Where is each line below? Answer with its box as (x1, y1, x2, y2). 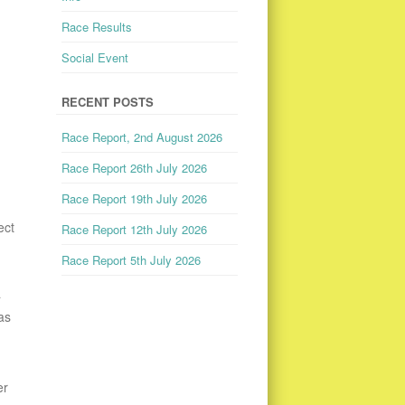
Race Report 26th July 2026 (61, 158, 207, 176)
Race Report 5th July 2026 (61, 250, 201, 268)
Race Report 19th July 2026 (61, 189, 207, 207)
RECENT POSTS (61, 92, 154, 110)
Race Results (61, 17, 132, 35)
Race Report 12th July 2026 (61, 220, 207, 238)
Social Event (61, 48, 128, 66)
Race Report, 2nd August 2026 (61, 127, 222, 146)
